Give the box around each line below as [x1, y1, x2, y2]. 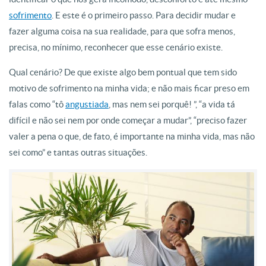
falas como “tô [9, 99, 65, 109]
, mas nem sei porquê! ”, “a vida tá [109, 99, 235, 109]
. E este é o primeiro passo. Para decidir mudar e [52, 10, 236, 20]
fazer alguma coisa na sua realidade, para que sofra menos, [9, 26, 235, 36]
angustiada [65, 99, 109, 109]
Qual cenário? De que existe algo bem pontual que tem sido [9, 67, 237, 77]
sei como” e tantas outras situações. [9, 147, 147, 157]
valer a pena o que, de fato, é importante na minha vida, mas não [9, 131, 255, 141]
